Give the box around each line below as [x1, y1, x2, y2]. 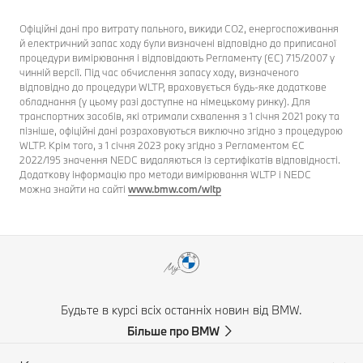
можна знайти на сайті [19, 181, 128, 195]
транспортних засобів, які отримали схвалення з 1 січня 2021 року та [19, 109, 340, 122]
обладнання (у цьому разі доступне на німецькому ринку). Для [19, 94, 310, 108]
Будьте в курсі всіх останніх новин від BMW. [61, 302, 302, 318]
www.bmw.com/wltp [128, 181, 221, 195]
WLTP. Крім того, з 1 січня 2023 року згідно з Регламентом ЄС [19, 138, 305, 152]
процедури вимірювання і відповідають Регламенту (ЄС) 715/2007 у [19, 50, 335, 64]
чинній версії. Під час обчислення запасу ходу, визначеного [19, 65, 299, 79]
